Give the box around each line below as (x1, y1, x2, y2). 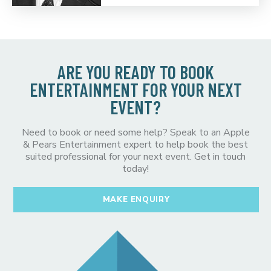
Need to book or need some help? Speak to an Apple (21, 125, 250, 139)
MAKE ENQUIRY (102, 194, 170, 205)
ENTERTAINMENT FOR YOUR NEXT (29, 78, 242, 100)
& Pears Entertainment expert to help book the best (23, 137, 248, 151)
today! (122, 162, 149, 175)
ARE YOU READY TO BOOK (57, 60, 214, 83)
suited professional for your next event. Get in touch (25, 149, 246, 163)
